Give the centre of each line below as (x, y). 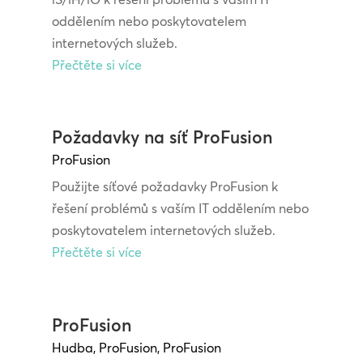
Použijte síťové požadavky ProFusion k (164, 187)
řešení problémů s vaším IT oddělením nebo (180, 209)
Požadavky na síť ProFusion (162, 137)
